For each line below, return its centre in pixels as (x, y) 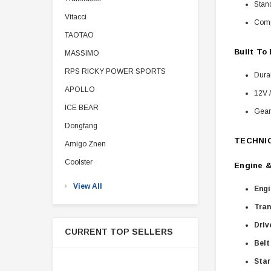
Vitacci (76, 17)
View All (88, 186)
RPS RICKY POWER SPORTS (115, 71)
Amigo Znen (85, 144)
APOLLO (80, 89)
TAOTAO (79, 35)
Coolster (79, 162)
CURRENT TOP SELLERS (119, 231)
